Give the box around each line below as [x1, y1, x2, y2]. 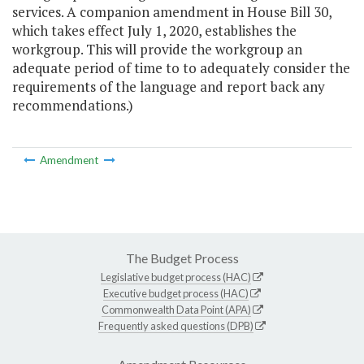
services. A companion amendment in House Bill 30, [12, 2, 331, 22]
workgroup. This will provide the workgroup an [12, 40, 302, 59]
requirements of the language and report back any [12, 77, 325, 97]
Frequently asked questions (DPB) [98, 318, 253, 332]
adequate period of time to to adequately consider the [12, 58, 350, 78]
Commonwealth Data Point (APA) [101, 302, 251, 316]
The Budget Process [125, 249, 239, 266]
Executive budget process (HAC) [103, 286, 249, 300]
